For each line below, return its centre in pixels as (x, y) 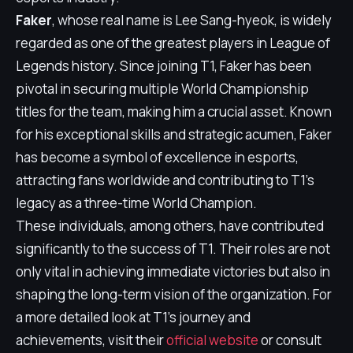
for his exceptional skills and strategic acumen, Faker (174, 134)
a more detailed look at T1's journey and (133, 317)
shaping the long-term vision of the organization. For (174, 294)
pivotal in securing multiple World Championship (162, 89)
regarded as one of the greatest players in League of (173, 43)
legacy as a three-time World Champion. (136, 203)
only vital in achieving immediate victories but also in (173, 271)
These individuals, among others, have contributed (170, 226)
